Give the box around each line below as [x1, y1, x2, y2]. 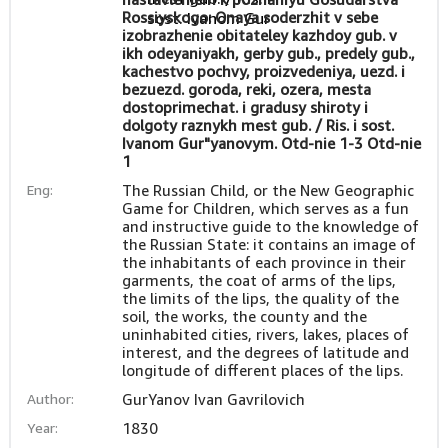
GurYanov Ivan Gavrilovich [121, 390, 305, 408]
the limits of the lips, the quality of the [121, 289, 399, 307]
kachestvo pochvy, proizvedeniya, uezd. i [121, 62, 405, 80]
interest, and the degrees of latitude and [121, 343, 409, 361]
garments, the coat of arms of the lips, [121, 271, 396, 289]
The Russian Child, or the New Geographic [121, 181, 414, 199]
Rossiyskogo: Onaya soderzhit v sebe [121, 8, 378, 26]
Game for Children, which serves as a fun [121, 199, 409, 217]
